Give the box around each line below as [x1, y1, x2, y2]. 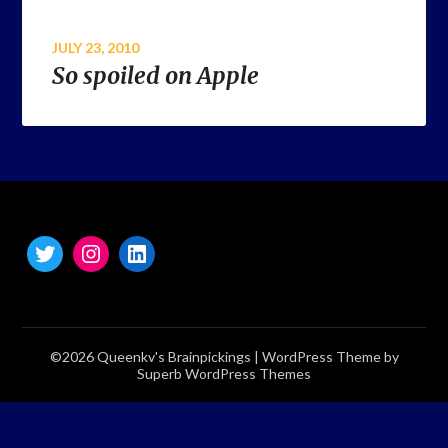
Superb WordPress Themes [137, 365, 311, 382]
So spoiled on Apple [52, 61, 260, 90]
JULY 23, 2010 [52, 39, 140, 56]
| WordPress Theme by [253, 348, 399, 365]
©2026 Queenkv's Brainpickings [49, 348, 254, 365]
